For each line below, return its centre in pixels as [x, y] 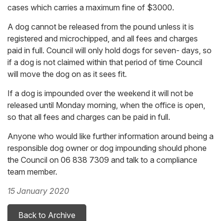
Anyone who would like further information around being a [110, 136]
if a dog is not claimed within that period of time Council [105, 62]
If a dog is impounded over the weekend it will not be [100, 93]
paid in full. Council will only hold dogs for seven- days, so [110, 51]
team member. [32, 172]
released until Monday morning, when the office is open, [106, 105]
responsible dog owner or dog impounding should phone [107, 148]
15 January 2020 [38, 191]
